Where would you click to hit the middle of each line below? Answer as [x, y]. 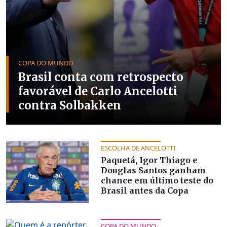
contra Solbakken [70, 105]
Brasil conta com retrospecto [101, 77]
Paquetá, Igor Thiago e [149, 160]
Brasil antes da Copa [144, 190]
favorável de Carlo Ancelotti [98, 91]
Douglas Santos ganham [153, 170]
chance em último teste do [157, 180]
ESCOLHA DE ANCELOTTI [138, 148]
